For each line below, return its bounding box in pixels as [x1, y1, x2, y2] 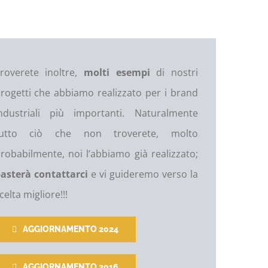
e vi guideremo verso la [87, 167, 198, 181]
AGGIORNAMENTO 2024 [22, 224, 118, 234]
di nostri [150, 66, 198, 79]
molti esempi [83, 66, 150, 79]
